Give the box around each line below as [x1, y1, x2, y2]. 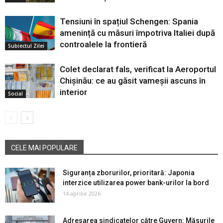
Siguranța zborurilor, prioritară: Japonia [63, 168, 195, 177]
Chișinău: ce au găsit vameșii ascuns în [60, 75, 206, 86]
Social [8, 90, 23, 97]
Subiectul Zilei [8, 42, 44, 49]
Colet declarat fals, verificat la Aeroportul [60, 64, 216, 74]
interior [60, 87, 87, 97]
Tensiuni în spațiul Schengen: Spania [60, 16, 198, 26]
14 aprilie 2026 [63, 189, 101, 197]
